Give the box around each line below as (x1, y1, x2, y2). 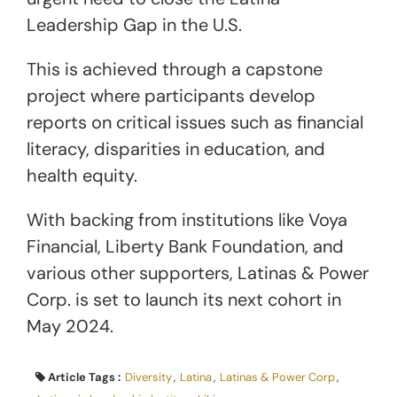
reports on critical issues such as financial (27, 110, 363, 134)
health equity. (27, 163, 142, 187)
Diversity (125, 369, 172, 385)
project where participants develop (27, 83, 315, 107)
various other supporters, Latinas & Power (27, 261, 369, 284)
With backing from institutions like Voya (27, 207, 347, 231)
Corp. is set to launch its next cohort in (27, 287, 341, 311)
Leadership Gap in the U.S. (27, 12, 246, 36)
